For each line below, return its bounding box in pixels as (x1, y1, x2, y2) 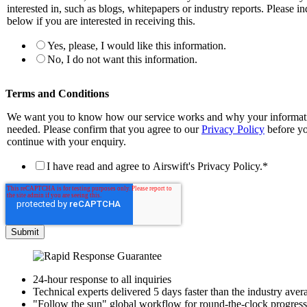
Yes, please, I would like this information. (47, 39, 226, 51)
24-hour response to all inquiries (33, 273, 171, 285)
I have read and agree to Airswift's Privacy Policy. (47, 160, 262, 172)
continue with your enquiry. (7, 135, 126, 147)
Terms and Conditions (5, 87, 109, 99)
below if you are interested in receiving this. (7, 14, 195, 27)
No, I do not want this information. (47, 53, 197, 65)
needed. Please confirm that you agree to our (7, 123, 201, 135)
